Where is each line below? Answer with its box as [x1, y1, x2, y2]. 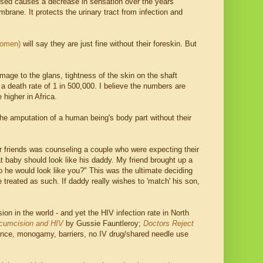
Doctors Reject [143, 219, 194, 228]
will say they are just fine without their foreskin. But [21, 39, 197, 49]
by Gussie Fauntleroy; [66, 219, 143, 228]
